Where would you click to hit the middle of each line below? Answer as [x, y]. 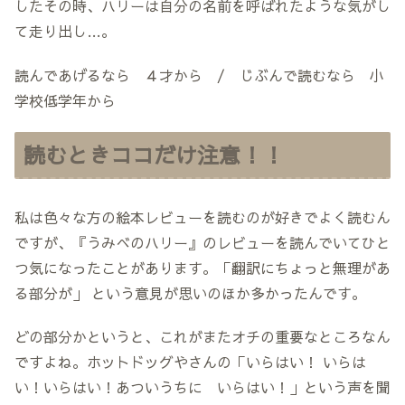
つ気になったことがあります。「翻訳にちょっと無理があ [202, 267]
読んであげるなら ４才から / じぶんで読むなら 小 [199, 75]
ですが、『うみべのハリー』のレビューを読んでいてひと [202, 242]
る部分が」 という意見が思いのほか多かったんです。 [190, 292]
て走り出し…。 [65, 30]
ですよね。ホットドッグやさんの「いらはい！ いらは [190, 362]
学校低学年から [65, 100]
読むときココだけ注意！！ [154, 154]
